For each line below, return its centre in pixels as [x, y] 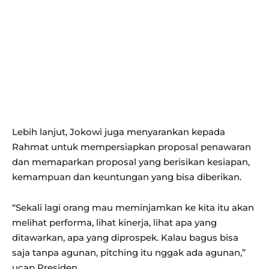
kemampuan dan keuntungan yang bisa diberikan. [127, 177]
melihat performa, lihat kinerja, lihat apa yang [114, 223]
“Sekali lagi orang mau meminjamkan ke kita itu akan [133, 208]
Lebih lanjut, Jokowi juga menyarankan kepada [119, 132]
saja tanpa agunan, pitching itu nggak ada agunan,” [129, 253]
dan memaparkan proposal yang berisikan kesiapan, [131, 162]
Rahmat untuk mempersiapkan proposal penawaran [131, 147]
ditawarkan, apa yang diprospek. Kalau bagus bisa [125, 238]
